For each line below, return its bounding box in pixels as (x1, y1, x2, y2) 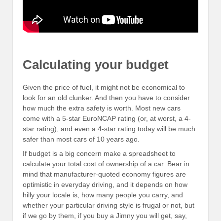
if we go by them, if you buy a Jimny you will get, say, (23, 212, 187, 220)
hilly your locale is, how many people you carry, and (23, 191, 183, 199)
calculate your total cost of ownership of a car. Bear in (23, 160, 189, 168)
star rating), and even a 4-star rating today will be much (23, 124, 195, 133)
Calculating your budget (23, 57, 169, 73)
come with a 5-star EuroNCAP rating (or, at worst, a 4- (23, 114, 191, 122)
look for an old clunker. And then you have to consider (23, 93, 190, 102)
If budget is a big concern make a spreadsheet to (23, 149, 176, 158)
